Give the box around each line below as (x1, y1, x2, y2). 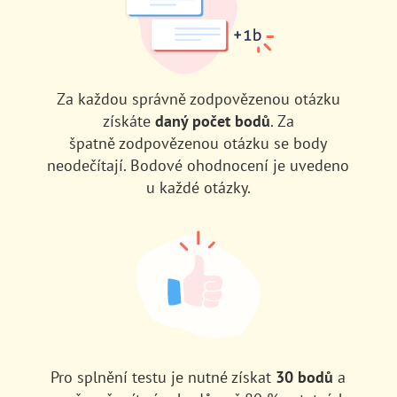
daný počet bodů (154, 111, 270, 132)
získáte (102, 111, 155, 132)
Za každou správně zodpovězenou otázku (56, 89, 340, 110)
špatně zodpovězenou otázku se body (69, 133, 328, 154)
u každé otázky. (145, 177, 251, 198)
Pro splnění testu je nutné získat (51, 367, 276, 388)
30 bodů (276, 367, 334, 388)
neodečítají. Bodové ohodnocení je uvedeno (47, 155, 350, 176)
